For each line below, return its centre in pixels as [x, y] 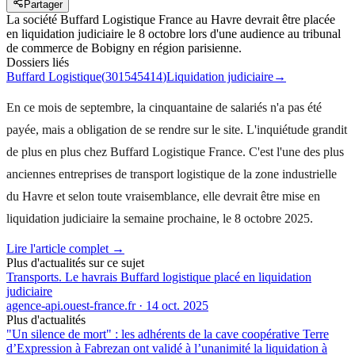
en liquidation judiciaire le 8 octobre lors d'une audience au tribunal [174, 33]
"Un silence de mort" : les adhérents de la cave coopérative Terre [168, 334]
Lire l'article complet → [65, 248]
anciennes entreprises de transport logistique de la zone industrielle [172, 174]
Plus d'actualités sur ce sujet [75, 262]
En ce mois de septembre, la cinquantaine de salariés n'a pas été [164, 107]
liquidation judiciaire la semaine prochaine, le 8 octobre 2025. [161, 218]
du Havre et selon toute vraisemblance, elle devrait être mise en [163, 196]
